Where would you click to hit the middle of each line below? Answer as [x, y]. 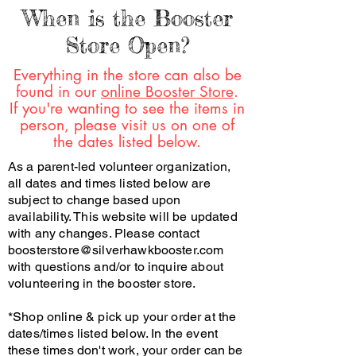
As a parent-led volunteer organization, [120, 166]
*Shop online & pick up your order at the [122, 317]
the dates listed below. [127, 142]
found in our [58, 92]
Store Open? [127, 45]
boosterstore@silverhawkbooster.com [116, 250]
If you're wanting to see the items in [127, 108]
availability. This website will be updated [123, 217]
